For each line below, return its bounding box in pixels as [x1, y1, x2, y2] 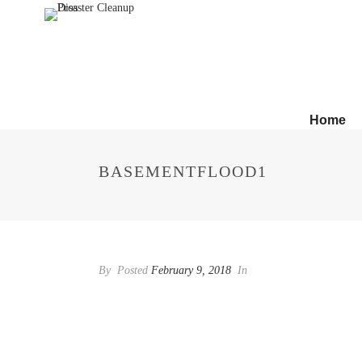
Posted [114, 264, 151, 276]
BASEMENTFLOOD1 [99, 162, 267, 180]
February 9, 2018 [151, 264, 231, 276]
